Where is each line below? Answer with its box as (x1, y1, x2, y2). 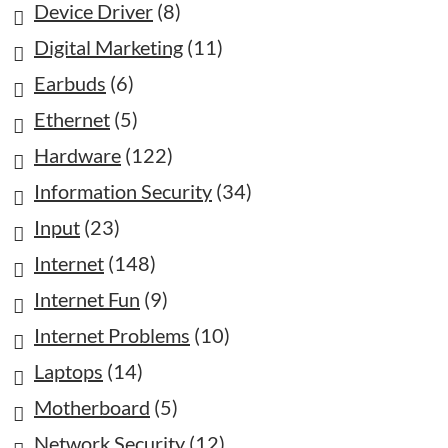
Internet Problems (34, 323, 190, 347)
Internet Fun (34, 287, 140, 311)
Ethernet (34, 107, 110, 131)
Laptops (34, 359, 103, 383)
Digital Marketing (34, 35, 183, 59)
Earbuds (34, 71, 106, 95)
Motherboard (34, 395, 150, 419)
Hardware (34, 143, 121, 167)
